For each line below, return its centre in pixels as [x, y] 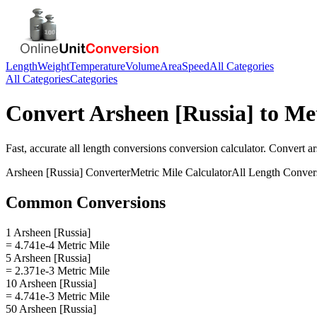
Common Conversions [86, 202]
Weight [53, 66]
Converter [106, 172]
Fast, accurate [38, 148]
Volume [143, 66]
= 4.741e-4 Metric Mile [58, 245]
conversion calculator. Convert [237, 148]
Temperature [97, 66]
